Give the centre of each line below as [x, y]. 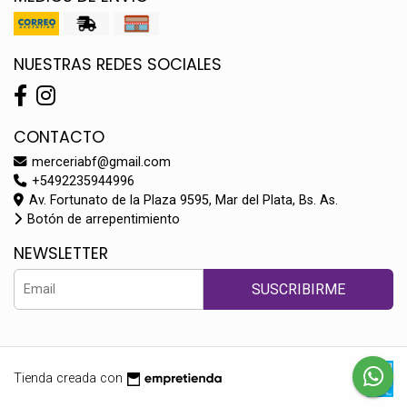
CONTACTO [59, 137]
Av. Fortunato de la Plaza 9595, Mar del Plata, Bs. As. [182, 200]
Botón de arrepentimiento [102, 219]
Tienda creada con [68, 379]
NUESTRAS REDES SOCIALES [118, 64]
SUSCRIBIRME [298, 289]
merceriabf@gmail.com [99, 162]
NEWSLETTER [61, 253]
